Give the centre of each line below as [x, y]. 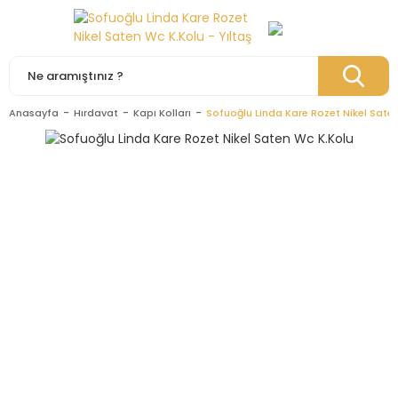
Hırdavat [96, 113]
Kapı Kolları [162, 113]
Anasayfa [34, 113]
